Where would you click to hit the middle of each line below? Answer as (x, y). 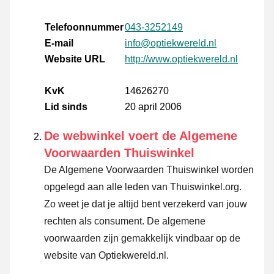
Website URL (75, 59)
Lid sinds (66, 107)
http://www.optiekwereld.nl (181, 59)
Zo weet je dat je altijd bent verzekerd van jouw (146, 204)
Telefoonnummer (84, 28)
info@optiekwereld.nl (171, 43)
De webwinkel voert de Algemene (141, 136)
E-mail (59, 43)
